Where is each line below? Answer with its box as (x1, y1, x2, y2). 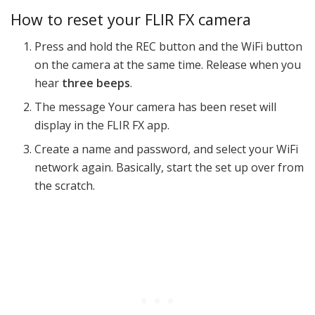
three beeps (62, 75, 131, 91)
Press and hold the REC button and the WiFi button (34, 39, 303, 55)
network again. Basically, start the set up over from (34, 160, 304, 176)
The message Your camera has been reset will (34, 99, 277, 115)
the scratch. (34, 178, 96, 194)
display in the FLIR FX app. (34, 117, 170, 134)
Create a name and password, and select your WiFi (34, 141, 299, 157)
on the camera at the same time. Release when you (34, 57, 302, 73)
